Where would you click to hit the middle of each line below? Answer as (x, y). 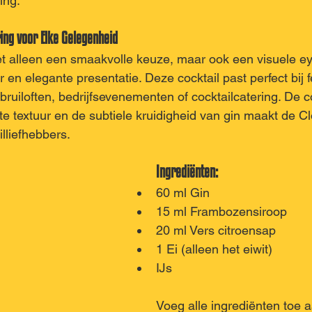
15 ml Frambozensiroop (221, 211)
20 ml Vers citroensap (216, 230)
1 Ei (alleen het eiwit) (214, 249)
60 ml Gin (183, 193)
